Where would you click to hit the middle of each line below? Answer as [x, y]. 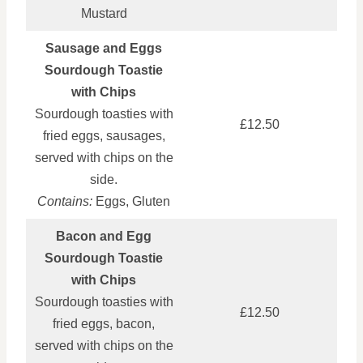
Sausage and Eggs [104, 48]
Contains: [65, 201]
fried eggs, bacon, [104, 323]
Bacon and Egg [104, 236]
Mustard [104, 13]
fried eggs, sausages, [104, 135]
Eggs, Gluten [131, 201]
